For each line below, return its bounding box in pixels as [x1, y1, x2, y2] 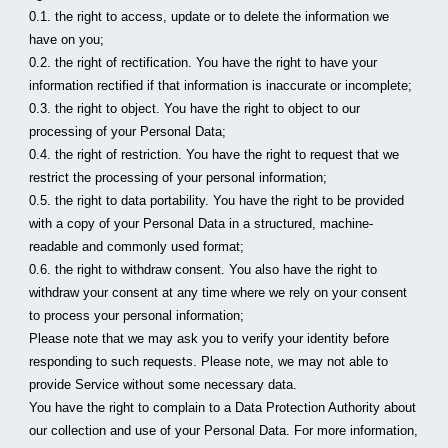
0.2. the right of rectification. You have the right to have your [29, 55, 378, 70]
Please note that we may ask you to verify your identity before [29, 331, 390, 346]
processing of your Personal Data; [29, 124, 227, 139]
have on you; [29, 32, 105, 47]
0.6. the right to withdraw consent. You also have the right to [29, 262, 378, 277]
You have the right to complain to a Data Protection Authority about [29, 400, 417, 415]
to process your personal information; [29, 308, 245, 323]
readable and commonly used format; [29, 239, 245, 254]
